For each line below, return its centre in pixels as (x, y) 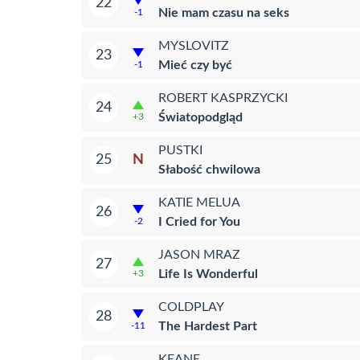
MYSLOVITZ (194, 45)
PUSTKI (180, 150)
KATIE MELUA (199, 202)
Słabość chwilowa (209, 169)
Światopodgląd (200, 117)
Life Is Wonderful (208, 274)
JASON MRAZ (199, 254)
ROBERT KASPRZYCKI (223, 98)
